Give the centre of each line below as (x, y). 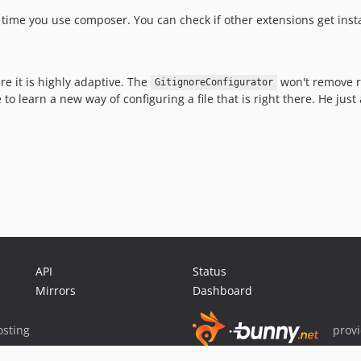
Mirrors (56, 290)
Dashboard (222, 290)
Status (210, 271)
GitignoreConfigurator (214, 83)
